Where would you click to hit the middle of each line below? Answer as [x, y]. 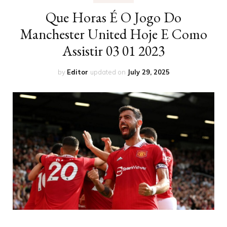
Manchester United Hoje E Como [113, 34]
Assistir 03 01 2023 [113, 50]
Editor [77, 72]
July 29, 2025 [148, 72]
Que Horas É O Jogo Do [113, 17]
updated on [108, 72]
